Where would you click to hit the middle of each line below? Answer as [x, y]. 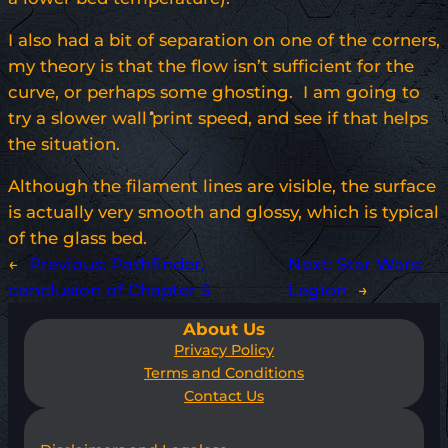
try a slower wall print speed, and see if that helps [218, 118]
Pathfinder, [158, 264]
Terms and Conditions [224, 373]
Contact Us [224, 396]
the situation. [64, 144]
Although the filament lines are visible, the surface [222, 186]
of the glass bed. [77, 238]
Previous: [70, 264]
